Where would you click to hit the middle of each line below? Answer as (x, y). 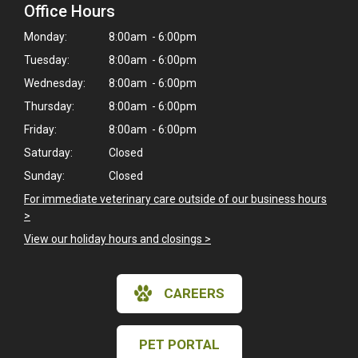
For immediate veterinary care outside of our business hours (175, 199)
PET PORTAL (179, 344)
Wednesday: (55, 83)
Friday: (40, 129)
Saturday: (48, 152)
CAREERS (194, 293)
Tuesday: (47, 60)
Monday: (46, 36)
